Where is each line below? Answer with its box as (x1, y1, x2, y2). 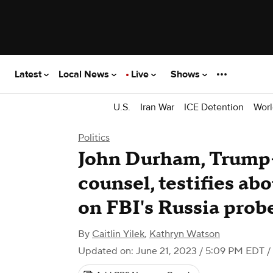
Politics (78, 132, 110, 144)
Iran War (140, 101, 174, 113)
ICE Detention (184, 101, 244, 113)
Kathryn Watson (149, 228, 220, 240)
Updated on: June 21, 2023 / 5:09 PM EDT (78, 245, 264, 257)
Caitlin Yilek (92, 228, 144, 240)
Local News (58, 68, 112, 80)
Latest (15, 68, 44, 80)
